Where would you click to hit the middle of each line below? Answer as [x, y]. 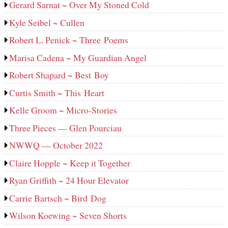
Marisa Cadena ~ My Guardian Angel [78, 57]
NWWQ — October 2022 [56, 145]
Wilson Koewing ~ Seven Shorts [68, 216]
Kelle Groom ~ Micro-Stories [63, 110]
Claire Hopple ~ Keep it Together [70, 163]
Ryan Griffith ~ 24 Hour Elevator [69, 180]
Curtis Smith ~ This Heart [57, 92]
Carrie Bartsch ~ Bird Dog [58, 198]
